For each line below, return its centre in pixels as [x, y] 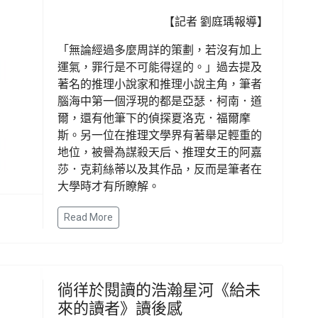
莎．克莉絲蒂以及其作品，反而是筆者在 [160, 169]
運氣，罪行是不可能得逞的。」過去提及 [160, 67]
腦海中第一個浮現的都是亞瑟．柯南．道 [160, 101]
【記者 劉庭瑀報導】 [216, 21]
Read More [88, 217]
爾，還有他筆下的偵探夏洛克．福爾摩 [154, 118]
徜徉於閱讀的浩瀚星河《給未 [159, 289]
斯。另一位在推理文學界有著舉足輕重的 [160, 135]
